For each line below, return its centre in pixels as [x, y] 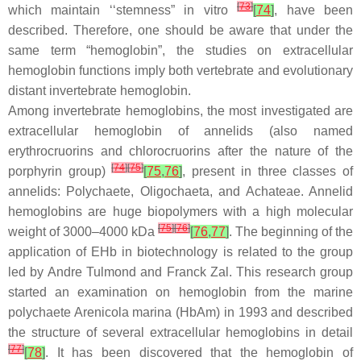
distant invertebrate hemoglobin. [100, 91]
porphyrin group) [60, 172]
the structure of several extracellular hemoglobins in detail [180, 333]
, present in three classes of [268, 172]
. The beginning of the [291, 232]
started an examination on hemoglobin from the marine [180, 293]
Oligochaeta [174, 192]
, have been [314, 10]
